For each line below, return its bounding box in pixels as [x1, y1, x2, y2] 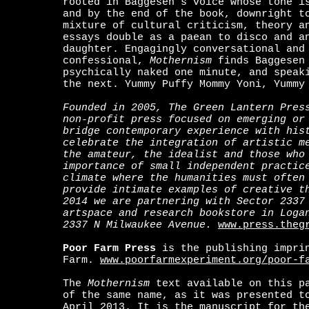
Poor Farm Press [63, 243, 156, 255]
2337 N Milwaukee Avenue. [63, 219, 212, 231]
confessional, [63, 55, 150, 67]
